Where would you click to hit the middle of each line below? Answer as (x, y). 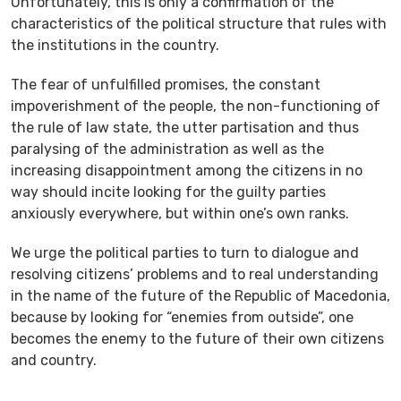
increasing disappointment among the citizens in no (187, 170)
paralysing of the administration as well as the (167, 149)
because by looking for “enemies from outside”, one (182, 317)
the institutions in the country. (115, 45)
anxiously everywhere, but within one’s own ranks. (180, 213)
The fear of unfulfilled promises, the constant (166, 84)
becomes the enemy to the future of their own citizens (197, 338)
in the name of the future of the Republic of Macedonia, (200, 295)
